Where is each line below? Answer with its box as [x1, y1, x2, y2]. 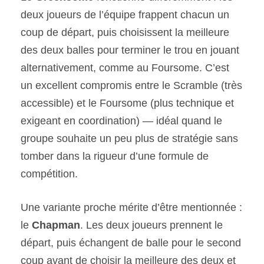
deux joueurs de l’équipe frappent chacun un [21, 9, 229, 21]
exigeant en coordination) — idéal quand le [21, 115, 222, 127]
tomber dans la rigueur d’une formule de [21, 150, 209, 163]
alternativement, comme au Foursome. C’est [21, 62, 229, 74]
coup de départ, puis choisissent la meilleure [21, 27, 229, 39]
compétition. [21, 168, 78, 180]
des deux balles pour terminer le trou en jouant [21, 44, 239, 57]
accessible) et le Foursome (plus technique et [21, 97, 234, 110]
